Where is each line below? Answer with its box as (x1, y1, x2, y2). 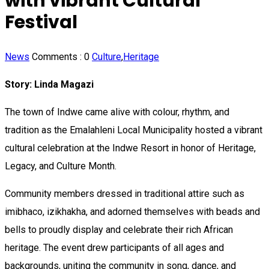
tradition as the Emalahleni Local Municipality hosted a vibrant (5, 124, 262, 136)
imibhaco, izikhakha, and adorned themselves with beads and (5, 205, 260, 217)
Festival (5, 9, 77, 35)
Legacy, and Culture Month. (5, 160, 116, 172)
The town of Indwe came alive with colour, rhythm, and (5, 106, 229, 118)
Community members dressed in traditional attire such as (5, 187, 244, 199)
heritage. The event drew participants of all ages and (5, 241, 224, 253)
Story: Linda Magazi (5, 78, 94, 90)
